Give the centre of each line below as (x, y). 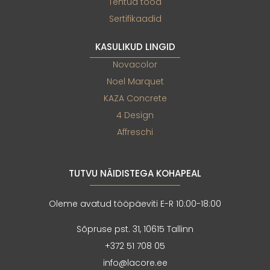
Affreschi (135, 132)
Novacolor (135, 64)
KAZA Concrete (135, 98)
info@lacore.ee (135, 262)
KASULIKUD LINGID (135, 46)
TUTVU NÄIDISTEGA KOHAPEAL (135, 173)
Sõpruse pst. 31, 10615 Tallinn (135, 229)
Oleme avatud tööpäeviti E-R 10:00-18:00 (135, 203)
